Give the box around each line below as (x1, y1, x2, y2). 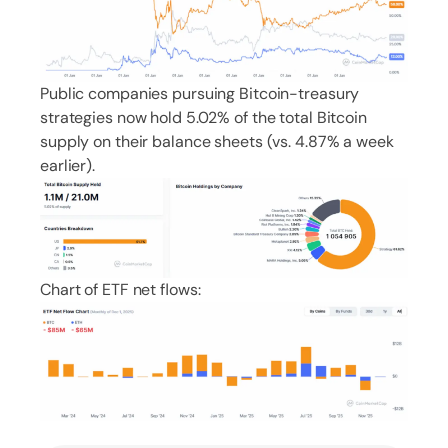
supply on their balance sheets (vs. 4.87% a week (40, 130, 394, 152)
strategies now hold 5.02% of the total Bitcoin (40, 106, 367, 128)
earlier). (40, 154, 95, 176)
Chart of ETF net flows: (40, 278, 201, 300)
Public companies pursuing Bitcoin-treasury (40, 82, 360, 104)
